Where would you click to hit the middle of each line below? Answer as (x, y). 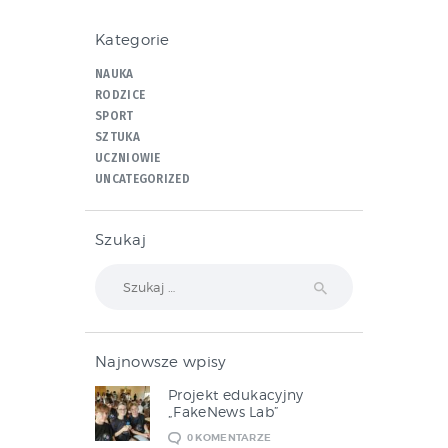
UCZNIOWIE (128, 157)
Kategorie (132, 39)
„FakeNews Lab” (224, 412)
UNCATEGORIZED (142, 178)
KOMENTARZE (233, 437)
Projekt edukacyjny (236, 395)
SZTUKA (117, 136)
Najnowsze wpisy (161, 362)
